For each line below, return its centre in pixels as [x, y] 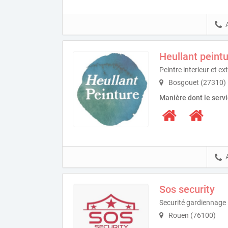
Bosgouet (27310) [196, 83]
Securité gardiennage [193, 202]
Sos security [187, 189]
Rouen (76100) [191, 215]
